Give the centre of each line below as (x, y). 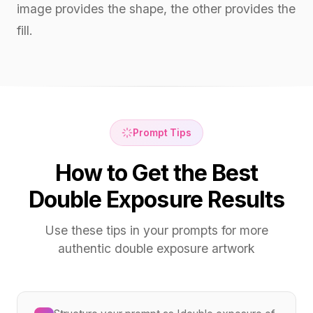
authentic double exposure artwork (156, 248)
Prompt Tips (162, 132)
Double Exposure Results (156, 199)
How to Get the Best (156, 173)
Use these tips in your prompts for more (156, 230)
